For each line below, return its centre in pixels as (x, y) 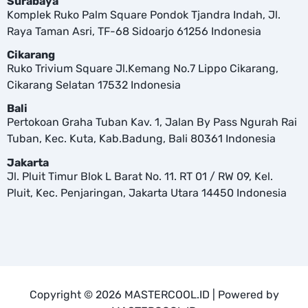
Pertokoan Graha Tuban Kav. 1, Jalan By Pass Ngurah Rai (152, 122)
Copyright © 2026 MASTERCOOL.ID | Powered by (154, 295)
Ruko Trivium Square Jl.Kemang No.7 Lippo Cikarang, (143, 69)
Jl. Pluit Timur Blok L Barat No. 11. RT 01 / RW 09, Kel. (140, 176)
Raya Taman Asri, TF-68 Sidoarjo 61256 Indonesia (134, 31)
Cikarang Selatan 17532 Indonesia (94, 85)
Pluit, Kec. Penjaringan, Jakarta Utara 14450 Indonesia (147, 192)
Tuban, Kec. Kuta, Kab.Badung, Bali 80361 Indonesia (141, 139)
